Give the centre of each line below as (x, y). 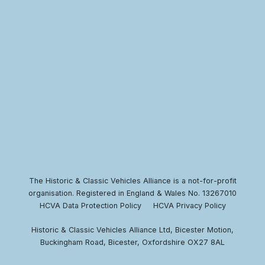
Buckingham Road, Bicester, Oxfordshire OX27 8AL (132, 242)
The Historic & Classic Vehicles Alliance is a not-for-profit (132, 180)
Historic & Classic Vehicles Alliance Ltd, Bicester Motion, (132, 230)
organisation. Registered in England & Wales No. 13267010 (132, 193)
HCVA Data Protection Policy (90, 205)
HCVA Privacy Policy (189, 205)
